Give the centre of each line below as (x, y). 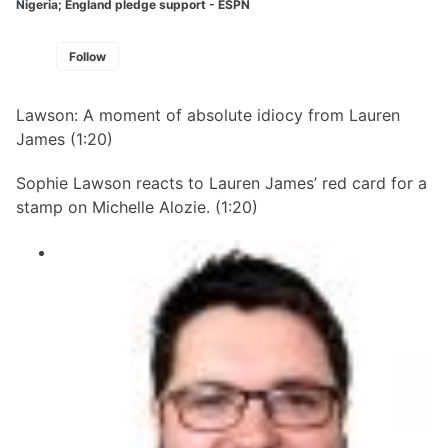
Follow (87, 56)
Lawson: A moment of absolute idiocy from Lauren (208, 114)
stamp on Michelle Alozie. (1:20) (137, 207)
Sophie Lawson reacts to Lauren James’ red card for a (221, 183)
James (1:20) (64, 138)
